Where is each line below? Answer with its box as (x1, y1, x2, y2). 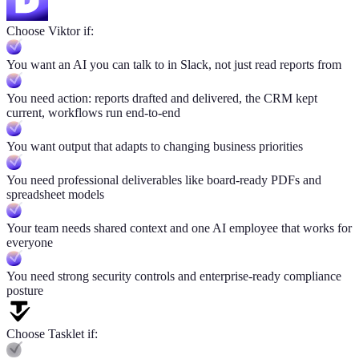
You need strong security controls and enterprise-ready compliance (6, 268, 341, 283)
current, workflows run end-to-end (6, 105, 180, 119)
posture (6, 283, 43, 297)
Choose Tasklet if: (6, 326, 98, 341)
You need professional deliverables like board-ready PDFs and (6, 172, 321, 187)
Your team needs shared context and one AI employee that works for (6, 220, 352, 235)
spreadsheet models (6, 187, 104, 201)
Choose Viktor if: (6, 23, 94, 38)
